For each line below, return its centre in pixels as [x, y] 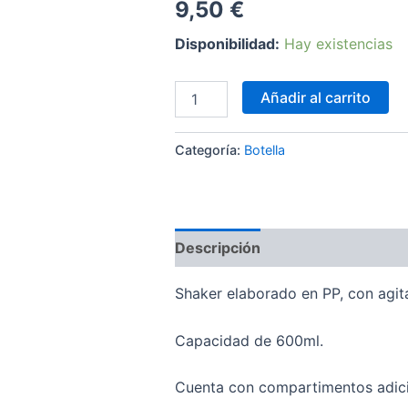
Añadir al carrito [316, 97]
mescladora [209, 107]
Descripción [218, 248]
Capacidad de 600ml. [249, 340]
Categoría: [209, 149]
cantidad [200, 125]
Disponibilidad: [227, 43]
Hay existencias [338, 43]
